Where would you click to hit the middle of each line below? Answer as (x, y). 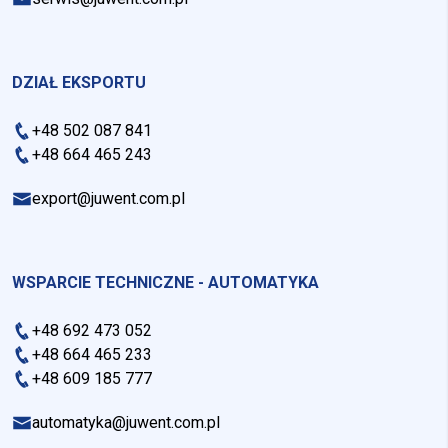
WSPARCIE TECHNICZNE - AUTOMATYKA (165, 282)
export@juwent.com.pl (108, 198)
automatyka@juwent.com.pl (126, 422)
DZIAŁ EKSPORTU (79, 82)
